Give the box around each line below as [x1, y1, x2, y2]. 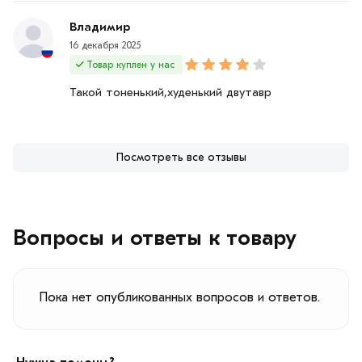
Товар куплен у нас [86, 58, 175, 70]
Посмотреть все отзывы [116, 149, 246, 164]
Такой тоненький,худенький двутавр [69, 84, 271, 99]
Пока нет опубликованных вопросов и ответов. [39, 289, 320, 305]
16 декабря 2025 [69, 39, 141, 51]
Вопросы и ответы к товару [13, 225, 297, 250]
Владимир [69, 19, 130, 34]
